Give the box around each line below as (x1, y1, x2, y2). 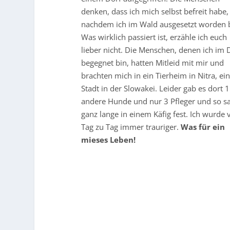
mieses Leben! (81, 134, 136, 145)
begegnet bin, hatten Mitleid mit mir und (81, 57, 224, 68)
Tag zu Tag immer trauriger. (81, 121, 181, 132)
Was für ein (181, 121, 225, 132)
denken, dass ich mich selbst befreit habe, (81, 6, 229, 16)
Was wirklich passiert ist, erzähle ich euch (81, 31, 227, 42)
